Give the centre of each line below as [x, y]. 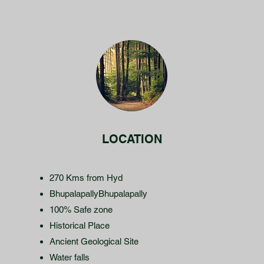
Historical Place [80, 225]
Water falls [70, 257]
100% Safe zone [81, 209]
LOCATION [132, 139]
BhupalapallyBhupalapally [98, 194]
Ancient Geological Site [94, 241]
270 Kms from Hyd [86, 178]
